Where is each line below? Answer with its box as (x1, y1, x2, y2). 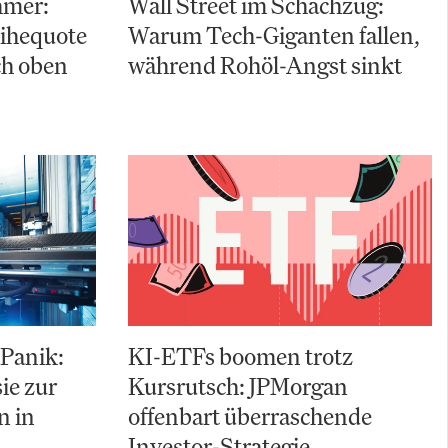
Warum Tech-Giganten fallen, (128, 20, 420, 51)
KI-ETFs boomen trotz (128, 341, 353, 372)
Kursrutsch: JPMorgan (128, 371, 348, 402)
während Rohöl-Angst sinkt (128, 50, 402, 81)
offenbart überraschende (128, 401, 372, 432)
